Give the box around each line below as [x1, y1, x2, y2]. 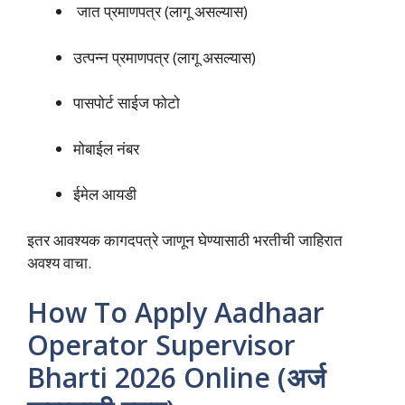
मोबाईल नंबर [73, 137, 143, 159]
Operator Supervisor [27, 326, 296, 364]
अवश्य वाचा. [27, 251, 91, 273]
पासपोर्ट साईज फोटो [73, 92, 184, 114]
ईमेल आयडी [73, 184, 140, 205]
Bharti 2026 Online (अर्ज [27, 359, 325, 397]
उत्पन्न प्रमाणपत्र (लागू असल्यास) [73, 46, 256, 68]
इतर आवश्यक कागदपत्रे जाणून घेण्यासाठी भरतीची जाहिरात [27, 229, 343, 250]
